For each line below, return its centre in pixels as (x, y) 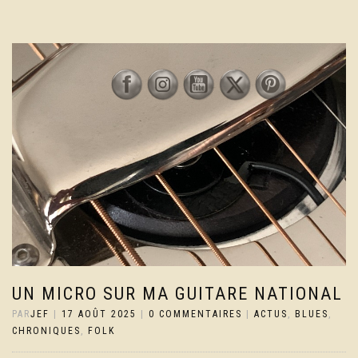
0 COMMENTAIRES (195, 314)
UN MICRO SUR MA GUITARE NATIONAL (177, 293)
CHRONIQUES (46, 330)
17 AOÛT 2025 (99, 314)
